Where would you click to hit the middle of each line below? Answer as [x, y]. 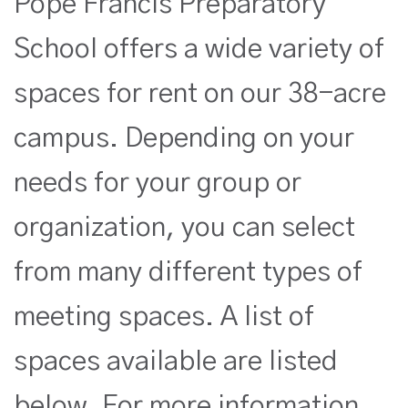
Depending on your [240, 138]
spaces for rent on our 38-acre [200, 93]
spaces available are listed [176, 361]
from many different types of [188, 272]
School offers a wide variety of [199, 49]
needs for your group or [158, 183]
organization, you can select [184, 227]
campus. [69, 138]
